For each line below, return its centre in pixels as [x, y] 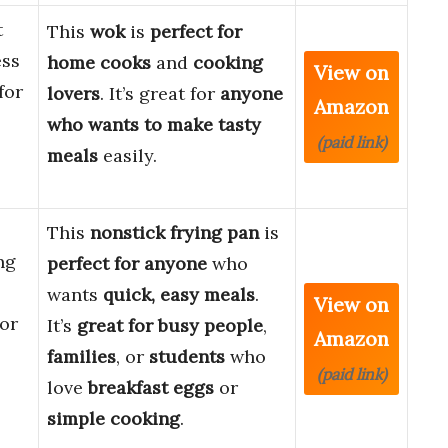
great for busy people [170, 326]
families [81, 357]
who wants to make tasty [154, 125]
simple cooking [113, 419]
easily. [127, 156]
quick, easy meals [179, 295]
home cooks [99, 63]
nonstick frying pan [174, 233]
